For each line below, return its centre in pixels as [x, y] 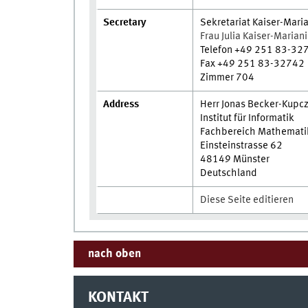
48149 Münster [235, 160]
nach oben [114, 254]
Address [121, 105]
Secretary [128, 23]
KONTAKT [118, 297]
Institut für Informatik [247, 119]
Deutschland [229, 174]
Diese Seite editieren [247, 200]
